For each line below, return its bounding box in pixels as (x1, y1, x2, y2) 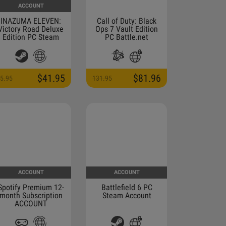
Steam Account (102, 191, 151, 200)
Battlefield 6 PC (101, 183, 152, 192)
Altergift (113, 40, 140, 50)
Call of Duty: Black (97, 16, 156, 26)
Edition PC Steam (3, 32, 59, 42)
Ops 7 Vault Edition (95, 24, 158, 34)
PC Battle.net (105, 32, 148, 42)
